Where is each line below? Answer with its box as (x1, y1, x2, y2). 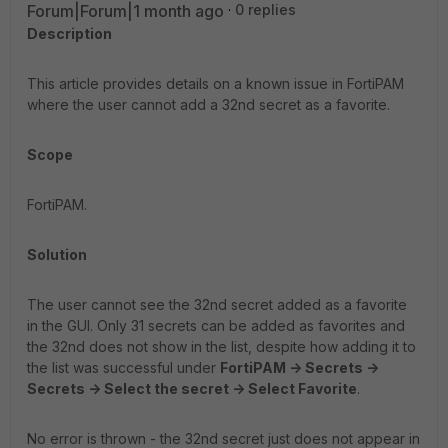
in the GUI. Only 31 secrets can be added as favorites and (27, 317, 405, 334)
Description (27, 25, 112, 42)
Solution (27, 246, 87, 263)
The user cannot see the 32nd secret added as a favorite (27, 296, 407, 313)
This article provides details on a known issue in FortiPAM (27, 75, 404, 92)
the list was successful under (27, 359, 220, 376)
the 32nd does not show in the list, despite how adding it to (27, 338, 416, 355)
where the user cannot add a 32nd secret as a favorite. (27, 96, 390, 113)
